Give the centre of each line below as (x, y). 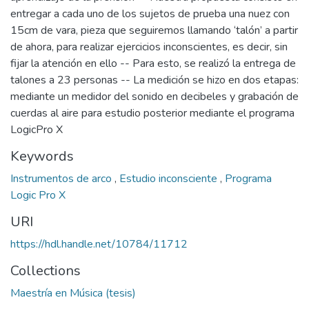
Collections (46, 271)
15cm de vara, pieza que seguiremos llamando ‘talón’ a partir (154, 30)
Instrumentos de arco (62, 179)
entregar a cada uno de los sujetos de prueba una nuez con (150, 14)
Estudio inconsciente (170, 179)
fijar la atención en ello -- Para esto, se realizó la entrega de (153, 63)
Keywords (42, 156)
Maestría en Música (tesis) (73, 293)
